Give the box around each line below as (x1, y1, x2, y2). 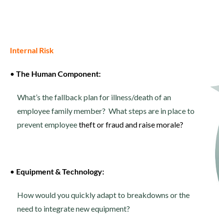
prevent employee (17, 120, 77, 129)
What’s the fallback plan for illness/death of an (17, 92, 171, 102)
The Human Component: (16, 69, 101, 78)
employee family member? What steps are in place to (17, 106, 195, 115)
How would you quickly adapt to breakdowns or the (17, 190, 190, 199)
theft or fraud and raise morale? (77, 120, 183, 129)
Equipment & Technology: (16, 167, 104, 176)
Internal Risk (10, 45, 54, 55)
